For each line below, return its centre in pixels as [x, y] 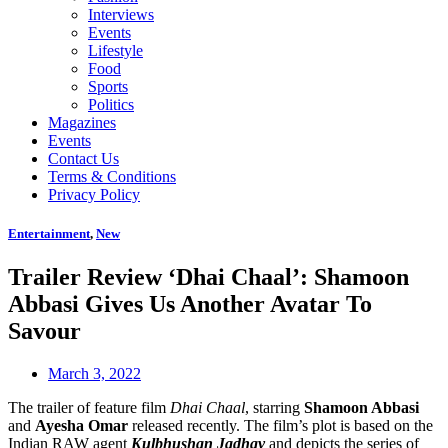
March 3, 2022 [94, 374]
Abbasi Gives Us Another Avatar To [190, 304]
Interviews [121, 14]
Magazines [82, 122]
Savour [44, 331]
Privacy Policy [94, 194]
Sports [108, 86]
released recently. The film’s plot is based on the [280, 426]
